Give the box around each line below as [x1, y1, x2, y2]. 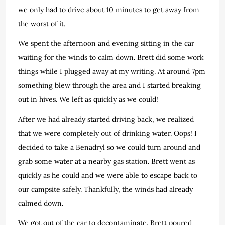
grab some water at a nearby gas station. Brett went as [18, 156, 195, 166]
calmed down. [18, 198, 64, 208]
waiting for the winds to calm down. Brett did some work [18, 52, 204, 62]
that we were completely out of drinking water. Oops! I [18, 128, 197, 138]
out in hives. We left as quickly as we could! [18, 94, 159, 104]
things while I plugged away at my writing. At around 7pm [18, 66, 206, 76]
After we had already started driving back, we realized [18, 114, 194, 124]
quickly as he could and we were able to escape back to [18, 170, 198, 180]
